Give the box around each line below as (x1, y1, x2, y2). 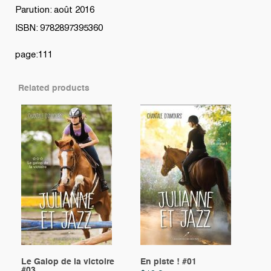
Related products (18, 84, 90, 93)
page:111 (15, 51, 53, 60)
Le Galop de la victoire (21, 258, 114, 267)
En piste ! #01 (140, 258, 197, 267)
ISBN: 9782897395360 (15, 24, 103, 33)
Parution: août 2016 (15, 6, 94, 15)
